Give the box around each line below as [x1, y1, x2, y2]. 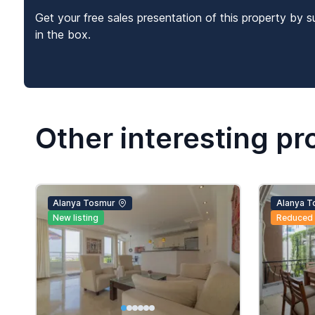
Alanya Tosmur [53, 198, 116, 209]
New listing [53, 212, 99, 223]
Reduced [276, 212, 313, 223]
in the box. [34, 27, 91, 42]
